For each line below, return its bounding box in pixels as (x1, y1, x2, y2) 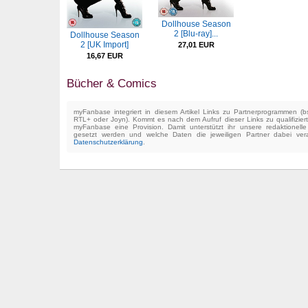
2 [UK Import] (80, 39, 129, 49)
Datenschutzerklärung (74, 137, 143, 146)
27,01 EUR (177, 41, 214, 49)
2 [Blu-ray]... (174, 29, 218, 39)
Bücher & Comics (67, 76, 157, 91)
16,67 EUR (86, 51, 123, 60)
